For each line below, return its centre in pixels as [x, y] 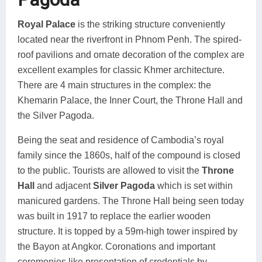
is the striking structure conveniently [150, 24]
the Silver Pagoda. [56, 115]
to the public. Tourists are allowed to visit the [110, 170]
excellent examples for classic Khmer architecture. [121, 70]
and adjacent [64, 185]
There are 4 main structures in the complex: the [114, 85]
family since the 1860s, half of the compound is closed [129, 155]
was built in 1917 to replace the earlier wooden [114, 216]
